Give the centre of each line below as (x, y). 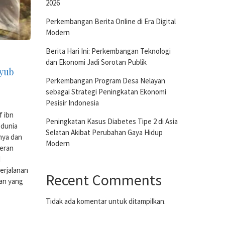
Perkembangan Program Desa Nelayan (105, 81)
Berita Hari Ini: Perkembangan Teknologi (108, 51)
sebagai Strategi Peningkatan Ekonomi (106, 92)
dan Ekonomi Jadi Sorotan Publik (96, 62)
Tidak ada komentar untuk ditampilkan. (106, 201)
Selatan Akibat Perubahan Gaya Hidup (104, 132)
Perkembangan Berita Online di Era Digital (111, 21)
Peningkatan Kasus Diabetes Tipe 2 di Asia (112, 121)
